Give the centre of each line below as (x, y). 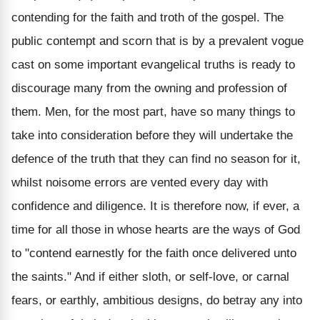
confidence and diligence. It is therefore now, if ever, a (155, 206)
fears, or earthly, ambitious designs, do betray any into (157, 300)
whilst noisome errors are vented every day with (140, 182)
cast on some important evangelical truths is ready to (153, 64)
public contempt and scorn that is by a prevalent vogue (157, 41)
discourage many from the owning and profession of (149, 88)
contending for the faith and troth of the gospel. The (147, 17)
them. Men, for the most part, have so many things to (153, 111)
